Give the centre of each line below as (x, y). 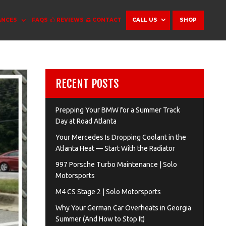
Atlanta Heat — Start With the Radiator (115, 148)
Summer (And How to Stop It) (100, 219)
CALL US (145, 20)
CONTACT (107, 20)
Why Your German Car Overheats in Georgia (123, 208)
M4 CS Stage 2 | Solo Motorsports (108, 192)
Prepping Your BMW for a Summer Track (118, 110)
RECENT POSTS (87, 83)
